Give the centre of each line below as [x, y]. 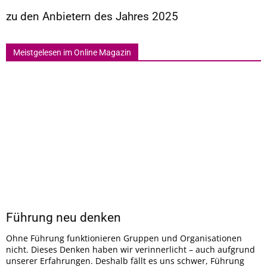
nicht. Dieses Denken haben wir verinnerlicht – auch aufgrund [131, 249]
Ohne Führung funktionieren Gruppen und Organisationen [124, 238]
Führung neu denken [63, 218]
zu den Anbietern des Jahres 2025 [92, 16]
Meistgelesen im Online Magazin [72, 52]
